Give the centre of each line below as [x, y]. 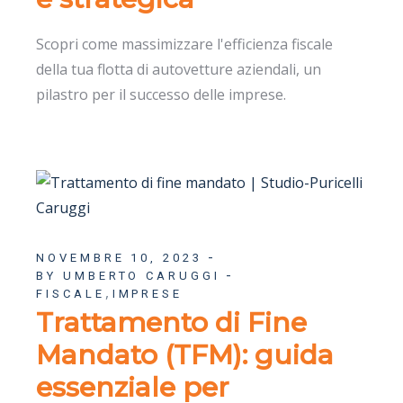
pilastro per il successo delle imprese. [161, 94]
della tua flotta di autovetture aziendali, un [179, 69]
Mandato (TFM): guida [185, 354]
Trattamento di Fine [172, 322]
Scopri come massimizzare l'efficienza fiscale [185, 44]
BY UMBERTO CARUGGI [128, 275]
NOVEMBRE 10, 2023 [119, 257]
